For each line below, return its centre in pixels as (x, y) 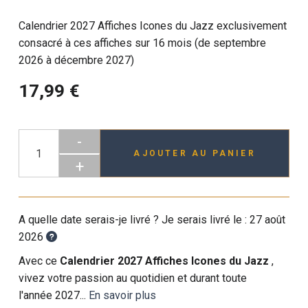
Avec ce (40, 261)
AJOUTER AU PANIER (195, 153)
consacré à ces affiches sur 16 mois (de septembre (143, 43)
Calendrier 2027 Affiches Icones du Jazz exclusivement (153, 26)
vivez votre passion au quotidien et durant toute (133, 278)
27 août (268, 220)
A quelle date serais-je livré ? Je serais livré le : (134, 220)
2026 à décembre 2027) (77, 60)
